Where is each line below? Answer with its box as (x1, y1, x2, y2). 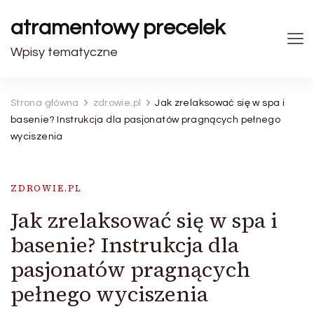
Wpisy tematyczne (11, 46, 118, 59)
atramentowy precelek (11, 17, 225, 39)
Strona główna (11, 98, 79, 108)
